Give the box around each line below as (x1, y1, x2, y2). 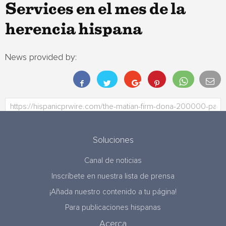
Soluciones (92, 136, 134, 145)
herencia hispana (5, 23, 142, 37)
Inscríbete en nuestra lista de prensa (51, 173, 175, 180)
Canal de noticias (84, 157, 142, 164)
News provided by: (5, 53, 77, 62)
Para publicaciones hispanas (65, 204, 161, 211)
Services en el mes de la (5, 3, 186, 17)
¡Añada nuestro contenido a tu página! (49, 188, 177, 196)
